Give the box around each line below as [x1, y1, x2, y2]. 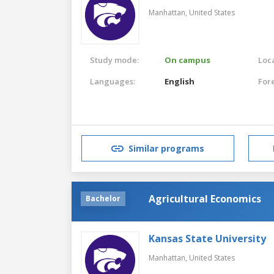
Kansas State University [149, 231, 266, 245]
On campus [165, 54, 211, 65]
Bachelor [86, 193, 120, 204]
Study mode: [90, 54, 139, 65]
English [165, 75, 195, 87]
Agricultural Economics [149, 191, 261, 206]
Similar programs [128, 143, 204, 155]
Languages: [90, 75, 135, 87]
